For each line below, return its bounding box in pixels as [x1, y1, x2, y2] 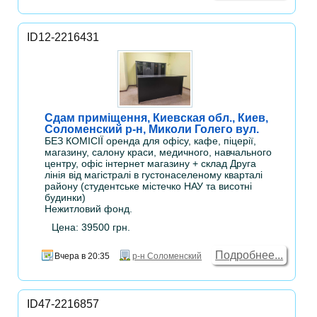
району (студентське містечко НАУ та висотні [45, 180, 253, 192]
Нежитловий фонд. [45, 202, 133, 214]
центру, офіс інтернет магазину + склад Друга [45, 157, 257, 169]
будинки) [45, 191, 86, 203]
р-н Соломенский [132, 250, 202, 261]
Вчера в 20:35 [54, 250, 110, 261]
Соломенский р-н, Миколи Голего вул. [45, 122, 260, 135]
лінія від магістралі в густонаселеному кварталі [45, 168, 263, 180]
